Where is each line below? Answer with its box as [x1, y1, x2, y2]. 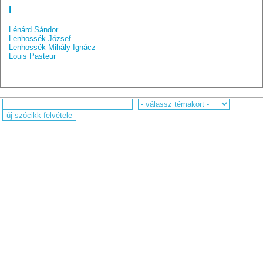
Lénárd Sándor [9, 25, 59, 34]
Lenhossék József [9, 34, 72, 43]
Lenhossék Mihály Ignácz [9, 43, 96, 52]
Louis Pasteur [9, 52, 56, 60]
